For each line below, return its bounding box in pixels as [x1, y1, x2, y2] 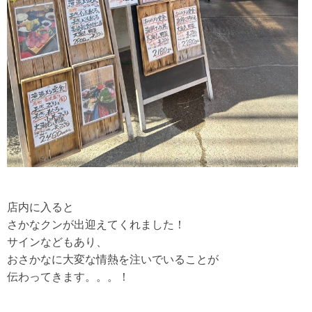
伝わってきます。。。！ [7, 270, 130, 283]
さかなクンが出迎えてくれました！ [7, 218, 185, 231]
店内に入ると [7, 201, 74, 213]
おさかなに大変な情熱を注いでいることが [7, 253, 219, 265]
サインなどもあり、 [7, 235, 107, 248]
